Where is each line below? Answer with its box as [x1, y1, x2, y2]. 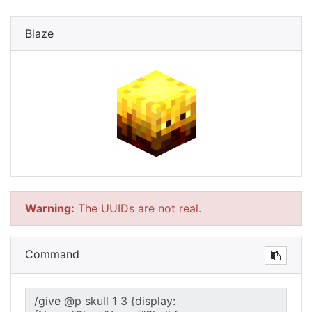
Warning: [25, 201, 75, 215]
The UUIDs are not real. [75, 201, 201, 215]
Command [25, 247, 79, 261]
